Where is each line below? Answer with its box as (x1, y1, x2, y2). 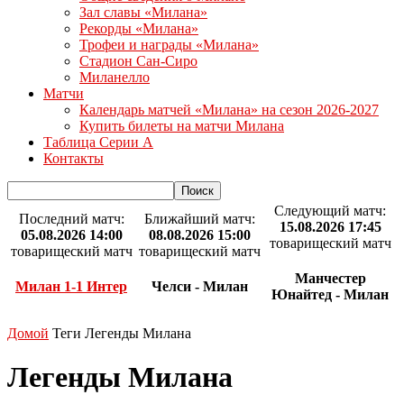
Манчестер (294, 271, 366, 287)
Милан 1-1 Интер (15, 279, 127, 295)
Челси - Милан (151, 279, 248, 295)
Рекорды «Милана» (79, 21, 198, 36)
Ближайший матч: (143, 211, 255, 226)
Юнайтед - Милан (271, 287, 389, 303)
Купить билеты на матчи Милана (79, 118, 284, 133)
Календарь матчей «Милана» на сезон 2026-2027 (79, 102, 379, 117)
